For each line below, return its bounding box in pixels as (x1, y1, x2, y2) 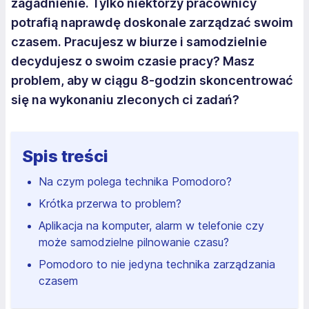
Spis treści (22, 146, 108, 166)
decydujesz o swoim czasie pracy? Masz (11, 54, 255, 68)
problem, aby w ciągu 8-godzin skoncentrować (11, 73, 293, 88)
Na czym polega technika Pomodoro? (39, 175, 232, 188)
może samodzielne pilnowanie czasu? (39, 235, 229, 249)
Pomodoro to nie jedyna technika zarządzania (39, 257, 275, 271)
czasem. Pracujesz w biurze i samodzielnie (11, 34, 267, 49)
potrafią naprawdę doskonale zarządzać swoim (11, 15, 293, 30)
